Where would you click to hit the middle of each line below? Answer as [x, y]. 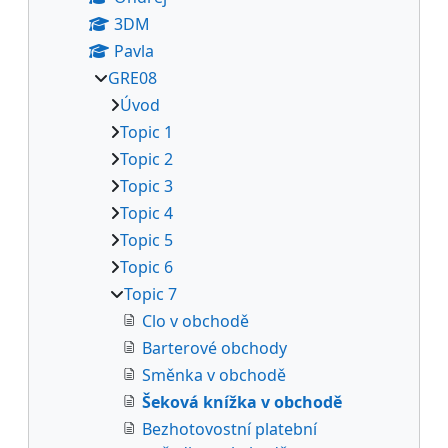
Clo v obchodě [195, 320]
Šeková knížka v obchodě [242, 401]
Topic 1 [146, 131]
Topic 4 [146, 212]
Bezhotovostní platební [229, 428]
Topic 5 [146, 239]
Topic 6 [146, 266]
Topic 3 [146, 185]
